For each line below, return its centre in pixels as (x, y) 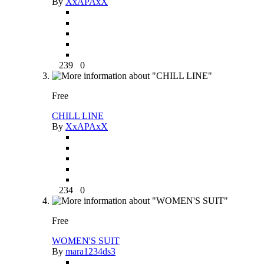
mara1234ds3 (90, 251)
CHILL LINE (78, 115)
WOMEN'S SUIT (86, 240)
